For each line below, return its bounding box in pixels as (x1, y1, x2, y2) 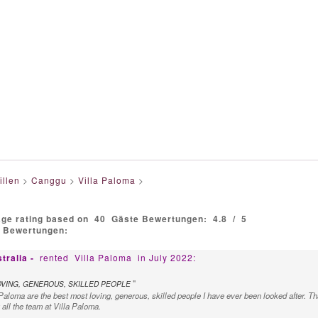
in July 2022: (137, 251, 196, 263)
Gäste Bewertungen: (108, 212, 213, 225)
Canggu (31, 174, 67, 186)
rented (36, 251, 75, 263)
